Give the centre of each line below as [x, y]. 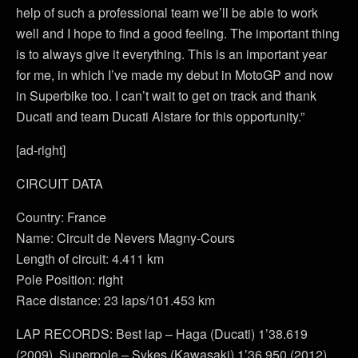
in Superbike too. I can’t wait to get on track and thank [166, 95]
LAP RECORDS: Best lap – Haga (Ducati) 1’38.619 [162, 334]
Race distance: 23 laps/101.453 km [115, 300]
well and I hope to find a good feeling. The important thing [178, 33]
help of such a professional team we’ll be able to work [167, 12]
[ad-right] [41, 150]
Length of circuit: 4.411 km [90, 259]
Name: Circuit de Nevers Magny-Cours [125, 238]
